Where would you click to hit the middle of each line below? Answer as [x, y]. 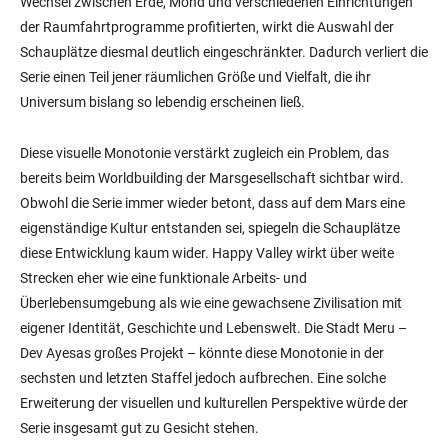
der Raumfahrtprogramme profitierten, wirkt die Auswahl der [207, 27]
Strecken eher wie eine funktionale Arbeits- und [163, 278]
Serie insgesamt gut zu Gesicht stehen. [139, 428]
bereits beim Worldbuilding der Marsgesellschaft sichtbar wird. [212, 178]
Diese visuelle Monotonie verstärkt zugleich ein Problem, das [204, 153]
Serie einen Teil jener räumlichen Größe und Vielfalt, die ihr [195, 77]
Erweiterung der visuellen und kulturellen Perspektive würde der [214, 403]
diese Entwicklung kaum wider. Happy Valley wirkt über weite [207, 253]
